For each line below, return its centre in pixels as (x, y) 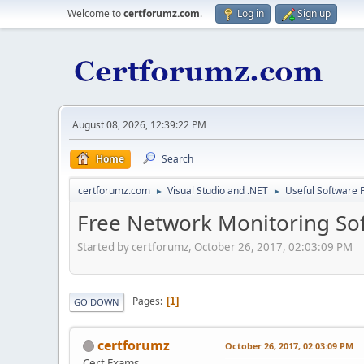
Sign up (314, 13)
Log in (251, 13)
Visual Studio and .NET (218, 191)
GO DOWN (97, 301)
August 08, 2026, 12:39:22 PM (139, 125)
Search (178, 159)
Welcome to (95, 13)
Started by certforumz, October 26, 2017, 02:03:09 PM (215, 247)
